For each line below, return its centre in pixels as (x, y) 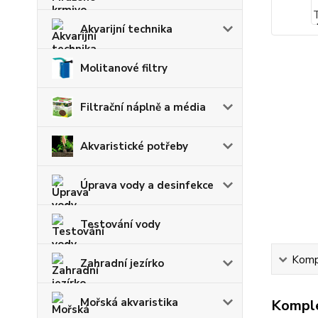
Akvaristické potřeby (134, 146)
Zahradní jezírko (122, 263)
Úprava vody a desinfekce (147, 185)
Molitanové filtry (124, 68)
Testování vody (120, 224)
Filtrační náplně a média (143, 107)
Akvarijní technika (126, 29)
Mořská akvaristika (129, 302)
